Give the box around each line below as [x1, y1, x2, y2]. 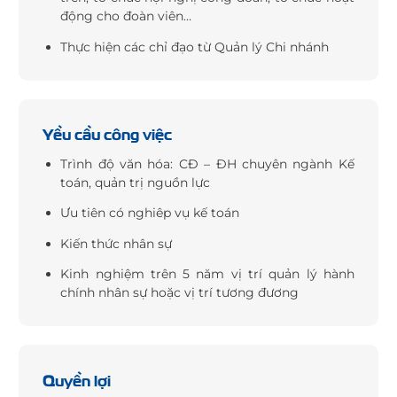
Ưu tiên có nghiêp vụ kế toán [60, 205, 240, 222]
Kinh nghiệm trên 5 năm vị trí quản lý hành [60, 266, 354, 283]
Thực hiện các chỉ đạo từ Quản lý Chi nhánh [60, 38, 330, 55]
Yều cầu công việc [43, 122, 173, 144]
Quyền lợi [43, 368, 112, 389]
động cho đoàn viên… [60, 8, 192, 25]
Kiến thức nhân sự [60, 235, 173, 252]
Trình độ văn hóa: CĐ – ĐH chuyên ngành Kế [60, 155, 354, 172]
